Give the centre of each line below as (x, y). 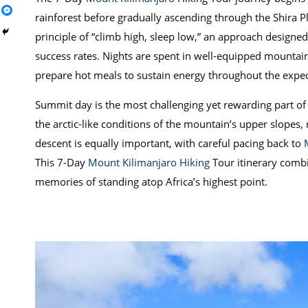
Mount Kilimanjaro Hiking (148, 162)
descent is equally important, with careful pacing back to (169, 143)
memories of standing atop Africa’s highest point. (151, 181)
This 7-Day (61, 162)
